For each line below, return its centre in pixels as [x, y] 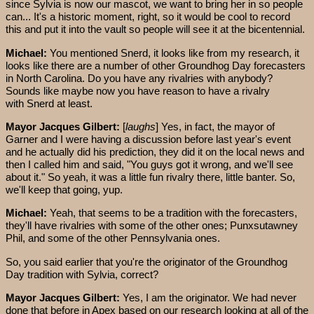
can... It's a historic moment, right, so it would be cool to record [148, 17]
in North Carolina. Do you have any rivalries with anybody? [139, 78]
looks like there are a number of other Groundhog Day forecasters [156, 65]
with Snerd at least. [49, 103]
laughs [141, 126]
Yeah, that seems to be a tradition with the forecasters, [173, 213]
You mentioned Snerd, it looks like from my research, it [175, 53]
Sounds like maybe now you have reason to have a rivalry [138, 90]
